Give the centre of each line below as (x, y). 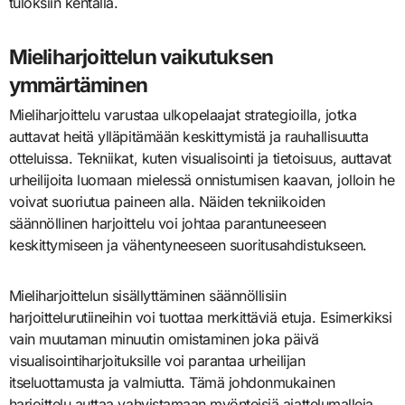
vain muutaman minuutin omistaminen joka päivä (164, 339)
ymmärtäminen (78, 84)
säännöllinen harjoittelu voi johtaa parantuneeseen (167, 223)
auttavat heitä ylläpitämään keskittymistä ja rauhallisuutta (188, 136)
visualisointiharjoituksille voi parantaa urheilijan (157, 360)
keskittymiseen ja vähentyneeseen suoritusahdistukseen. (188, 245)
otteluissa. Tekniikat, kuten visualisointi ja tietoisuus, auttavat (200, 158)
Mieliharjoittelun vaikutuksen (141, 56)
